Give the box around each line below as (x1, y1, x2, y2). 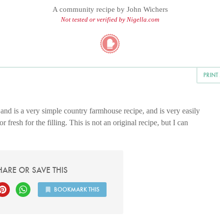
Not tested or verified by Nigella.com (61, 16, 159, 23)
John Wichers (126, 5, 168, 13)
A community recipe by (52, 5, 127, 13)
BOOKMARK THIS (54, 186, 99, 193)
